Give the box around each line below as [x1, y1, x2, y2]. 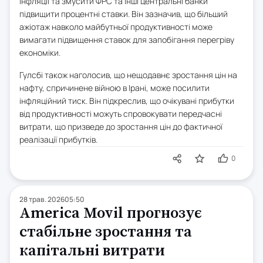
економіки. [19, 47, 60, 59]
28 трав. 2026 [19, 194, 65, 205]
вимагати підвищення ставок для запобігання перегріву [19, 34, 234, 46]
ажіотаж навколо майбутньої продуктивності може [19, 21, 213, 33]
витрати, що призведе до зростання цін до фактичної [19, 121, 222, 133]
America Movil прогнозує [19, 204, 202, 224]
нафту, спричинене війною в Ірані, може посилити [19, 82, 210, 94]
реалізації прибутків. [19, 134, 97, 146]
